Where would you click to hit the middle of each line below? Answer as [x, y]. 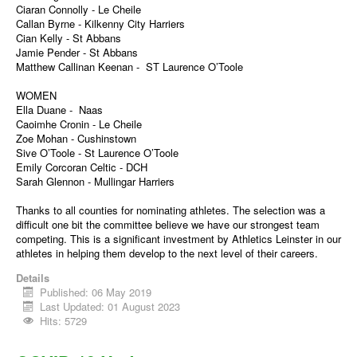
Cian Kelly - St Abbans [69, 38]
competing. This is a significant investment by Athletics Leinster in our [178, 239]
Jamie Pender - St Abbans [77, 52]
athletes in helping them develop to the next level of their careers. [169, 253]
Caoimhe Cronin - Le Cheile [79, 124]
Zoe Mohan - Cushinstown [78, 138]
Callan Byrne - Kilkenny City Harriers [100, 24]
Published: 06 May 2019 [96, 292]
